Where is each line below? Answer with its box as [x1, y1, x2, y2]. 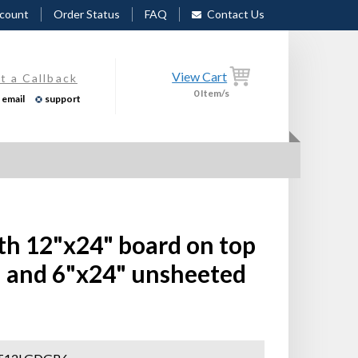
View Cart [172, 68, 228, 84]
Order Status [54, 7, 120, 21]
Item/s [200, 87, 229, 99]
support [44, 93, 81, 105]
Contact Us [205, 7, 265, 21]
